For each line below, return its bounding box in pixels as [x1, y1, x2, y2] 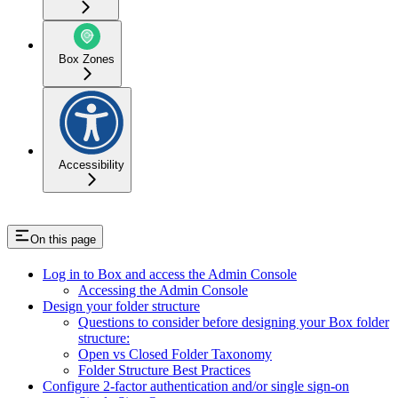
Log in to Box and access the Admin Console [43, 266, 297, 282]
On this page [30, 232, 96, 246]
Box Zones [59, 52, 115, 66]
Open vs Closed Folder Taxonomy [78, 346, 272, 362]
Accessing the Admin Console [78, 282, 248, 298]
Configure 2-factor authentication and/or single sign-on [43, 378, 349, 394]
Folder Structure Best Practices [78, 362, 251, 378]
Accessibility [59, 157, 124, 171]
